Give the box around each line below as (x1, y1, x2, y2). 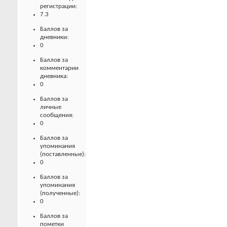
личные (40, 104, 61, 111)
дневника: (40, 73, 68, 80)
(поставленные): (40, 151, 86, 158)
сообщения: (40, 112, 73, 119)
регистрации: (40, 3, 77, 10)
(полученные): (40, 190, 80, 197)
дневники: (40, 34, 68, 41)
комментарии (40, 65, 79, 72)
